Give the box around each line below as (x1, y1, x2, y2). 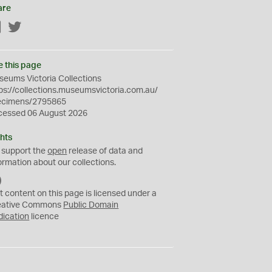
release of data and (67, 147, 143, 155)
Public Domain (63, 201, 119, 209)
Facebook (2, 24, 41, 32)
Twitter (22, 24, 49, 32)
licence (29, 212, 59, 221)
